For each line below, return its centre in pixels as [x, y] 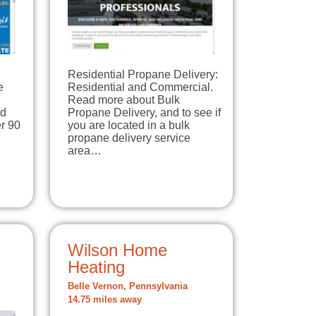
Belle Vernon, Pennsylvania [128, 286]
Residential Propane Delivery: [143, 74]
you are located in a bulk [129, 125]
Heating [96, 267]
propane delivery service [129, 138]
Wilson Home [117, 250]
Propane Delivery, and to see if [144, 112]
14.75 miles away [105, 299]
